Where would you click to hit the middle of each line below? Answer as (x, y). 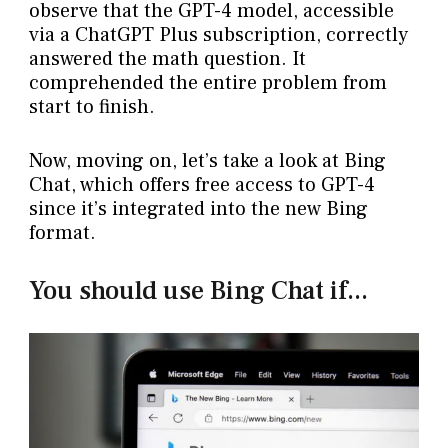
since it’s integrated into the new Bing (198, 209)
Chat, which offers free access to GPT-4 (201, 185)
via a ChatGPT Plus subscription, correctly (218, 35)
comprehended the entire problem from (207, 83)
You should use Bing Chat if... (198, 291)
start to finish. (91, 107)
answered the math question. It (167, 59)
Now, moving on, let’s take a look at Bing (207, 161)
